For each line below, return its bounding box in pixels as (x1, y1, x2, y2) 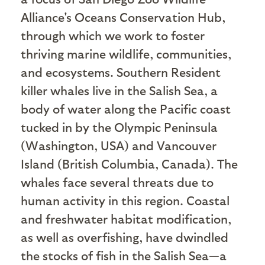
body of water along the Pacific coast (21, 101, 231, 116)
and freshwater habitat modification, (21, 211, 231, 226)
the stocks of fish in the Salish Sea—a (21, 247, 227, 263)
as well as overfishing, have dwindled (21, 229, 228, 244)
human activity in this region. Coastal (21, 192, 230, 208)
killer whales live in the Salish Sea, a (21, 82, 218, 98)
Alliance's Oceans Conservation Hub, (21, 9, 225, 24)
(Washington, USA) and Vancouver (21, 137, 216, 153)
